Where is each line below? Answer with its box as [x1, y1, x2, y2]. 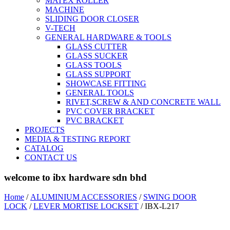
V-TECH [45, 24, 75, 32]
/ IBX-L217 [139, 202, 179, 211]
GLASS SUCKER [66, 51, 128, 60]
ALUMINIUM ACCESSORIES [30, 193, 137, 202]
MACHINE [45, 5, 84, 14]
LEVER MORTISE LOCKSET [33, 202, 139, 211]
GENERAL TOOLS [66, 88, 134, 97]
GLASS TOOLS [66, 61, 122, 69]
